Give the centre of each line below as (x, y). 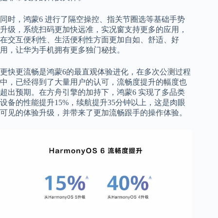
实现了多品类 (162, 92)
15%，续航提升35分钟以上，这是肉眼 (120, 102)
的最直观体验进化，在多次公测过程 (128, 72)
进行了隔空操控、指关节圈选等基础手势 (115, 19)
